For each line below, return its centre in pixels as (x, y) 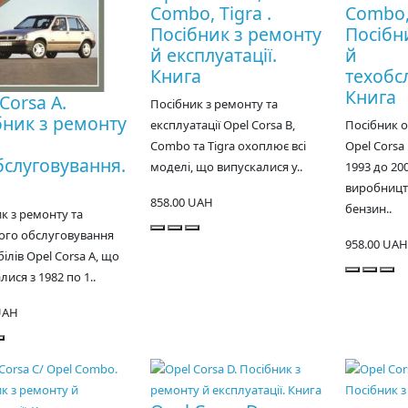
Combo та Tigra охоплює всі (228, 146)
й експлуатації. (213, 56)
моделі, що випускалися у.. (226, 167)
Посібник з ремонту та (214, 104)
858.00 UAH (181, 203)
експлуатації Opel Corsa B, (222, 125)
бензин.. (368, 209)
